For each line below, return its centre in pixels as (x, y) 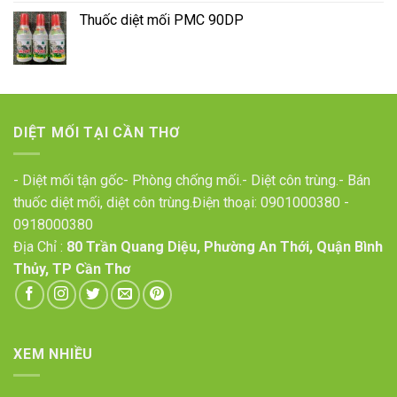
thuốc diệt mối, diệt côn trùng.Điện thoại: (137, 203)
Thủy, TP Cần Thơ (72, 269)
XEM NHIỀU (54, 354)
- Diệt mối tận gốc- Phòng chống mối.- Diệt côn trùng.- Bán (192, 181)
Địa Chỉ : (40, 247)
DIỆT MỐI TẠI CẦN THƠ (97, 132)
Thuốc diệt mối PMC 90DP (162, 19)
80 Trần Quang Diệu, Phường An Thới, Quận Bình (225, 247)
